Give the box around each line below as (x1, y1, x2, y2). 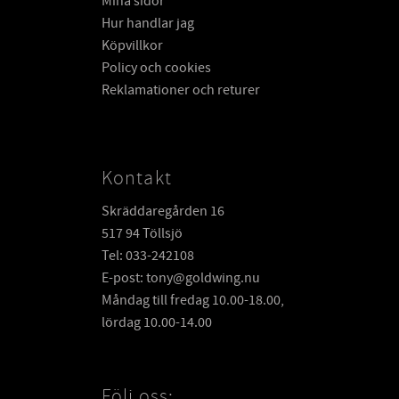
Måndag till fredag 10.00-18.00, (102, 291, 284, 310)
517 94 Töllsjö (102, 224, 183, 243)
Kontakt (102, 165, 172, 191)
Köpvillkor (102, 36, 163, 54)
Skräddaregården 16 (102, 202, 224, 221)
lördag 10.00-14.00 (102, 313, 212, 332)
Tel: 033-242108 (102, 247, 194, 265)
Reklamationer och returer (102, 80, 260, 99)
